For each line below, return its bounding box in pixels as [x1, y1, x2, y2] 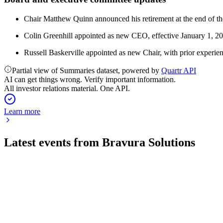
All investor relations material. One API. [4, 84, 130, 93]
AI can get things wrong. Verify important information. [4, 75, 176, 84]
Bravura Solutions [102, 135, 195, 149]
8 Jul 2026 [24, 200, 57, 209]
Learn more [4, 107, 40, 115]
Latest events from [4, 135, 102, 149]
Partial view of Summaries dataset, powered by [12, 66, 161, 75]
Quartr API [161, 66, 196, 75]
